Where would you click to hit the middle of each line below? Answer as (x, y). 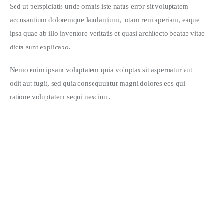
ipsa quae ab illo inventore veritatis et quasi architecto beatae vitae (108, 33)
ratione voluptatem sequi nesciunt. (60, 97)
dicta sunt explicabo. (40, 47)
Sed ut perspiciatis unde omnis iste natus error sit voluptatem (100, 6)
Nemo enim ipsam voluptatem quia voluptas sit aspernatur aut (102, 70)
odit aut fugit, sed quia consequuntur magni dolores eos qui (99, 84)
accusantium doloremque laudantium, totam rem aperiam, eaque (106, 20)
